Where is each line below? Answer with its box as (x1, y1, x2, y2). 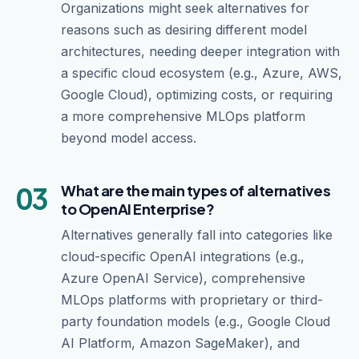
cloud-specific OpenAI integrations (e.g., (61, 248, 305, 264)
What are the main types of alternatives (61, 181, 331, 200)
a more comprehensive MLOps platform (61, 108, 305, 124)
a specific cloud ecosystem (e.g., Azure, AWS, (61, 65, 342, 81)
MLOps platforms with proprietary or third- (61, 292, 323, 308)
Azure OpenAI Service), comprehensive (61, 270, 305, 286)
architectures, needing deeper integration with (61, 43, 340, 59)
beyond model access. (61, 130, 196, 146)
